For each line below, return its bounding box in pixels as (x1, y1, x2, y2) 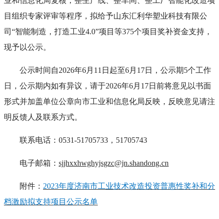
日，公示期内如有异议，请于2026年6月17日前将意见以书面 (4, 81, 211, 90)
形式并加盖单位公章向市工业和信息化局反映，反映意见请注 (4, 97, 215, 106)
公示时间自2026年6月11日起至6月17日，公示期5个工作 (20, 66, 211, 74)
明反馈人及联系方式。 (4, 112, 82, 121)
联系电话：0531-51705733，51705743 (20, 135, 147, 144)
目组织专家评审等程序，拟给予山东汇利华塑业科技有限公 (4, 11, 207, 20)
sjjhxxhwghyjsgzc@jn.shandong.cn (59, 158, 169, 167)
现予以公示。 (4, 43, 51, 51)
